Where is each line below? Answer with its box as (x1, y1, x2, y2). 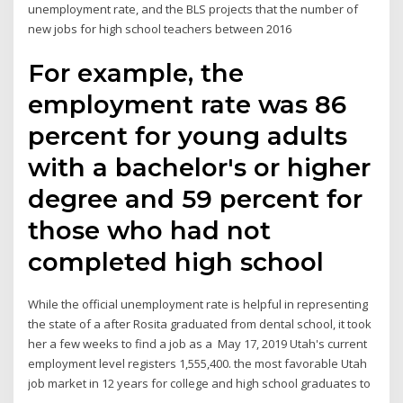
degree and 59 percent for (28, 183, 363, 214)
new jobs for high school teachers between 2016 (28, 21, 298, 38)
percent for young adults (28, 120, 348, 151)
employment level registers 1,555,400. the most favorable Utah (28, 354, 368, 372)
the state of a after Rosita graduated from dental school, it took (28, 315, 372, 332)
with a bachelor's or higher (28, 151, 372, 183)
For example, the (28, 57, 245, 88)
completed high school (28, 246, 332, 277)
